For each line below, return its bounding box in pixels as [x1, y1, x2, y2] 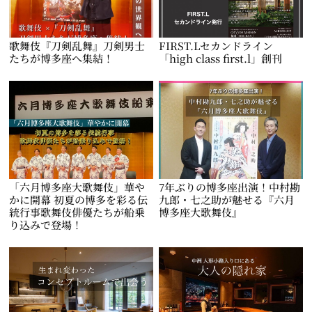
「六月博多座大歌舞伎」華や [9, 179, 146, 194]
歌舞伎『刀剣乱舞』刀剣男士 [9, 38, 146, 54]
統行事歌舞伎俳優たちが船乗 [9, 204, 146, 219]
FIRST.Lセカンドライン [159, 38, 274, 54]
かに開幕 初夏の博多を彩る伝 [9, 192, 148, 207]
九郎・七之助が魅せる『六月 [159, 192, 295, 207]
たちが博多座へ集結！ [9, 51, 114, 66]
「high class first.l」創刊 [159, 51, 283, 66]
